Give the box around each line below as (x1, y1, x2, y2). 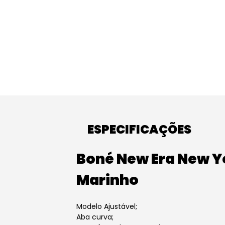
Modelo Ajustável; (76, 201, 138, 211)
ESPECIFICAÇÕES (87, 121, 191, 138)
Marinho (76, 170, 139, 190)
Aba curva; (76, 212, 114, 222)
